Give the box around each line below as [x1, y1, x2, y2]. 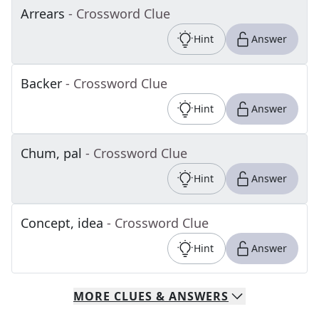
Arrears [21, 5, 65, 22]
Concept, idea [21, 214, 103, 231]
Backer [21, 75, 62, 92]
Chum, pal [21, 145, 82, 162]
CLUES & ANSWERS [110, 288, 229, 304]
